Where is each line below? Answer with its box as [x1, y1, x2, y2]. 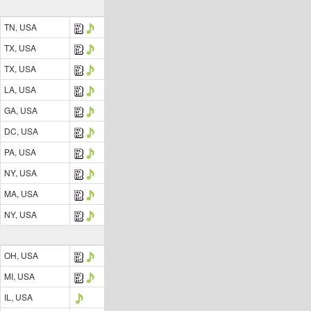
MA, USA [4, 187, 38, 199]
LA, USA [4, 83, 36, 95]
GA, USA [4, 104, 37, 116]
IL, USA [4, 291, 33, 303]
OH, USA [4, 249, 38, 261]
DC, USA [4, 125, 38, 137]
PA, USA [4, 146, 36, 158]
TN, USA [4, 21, 37, 33]
